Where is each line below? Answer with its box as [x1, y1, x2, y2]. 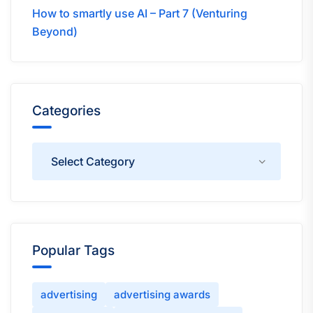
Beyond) [32, 24, 78, 39]
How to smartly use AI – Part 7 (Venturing [32, 6, 247, 21]
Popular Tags [32, 242, 115, 259]
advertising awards [114, 288, 210, 302]
